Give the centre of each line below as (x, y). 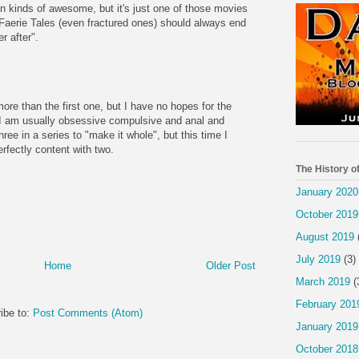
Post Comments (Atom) (88, 313)
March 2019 (323, 281)
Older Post (231, 265)
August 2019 (325, 236)
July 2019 (318, 259)
